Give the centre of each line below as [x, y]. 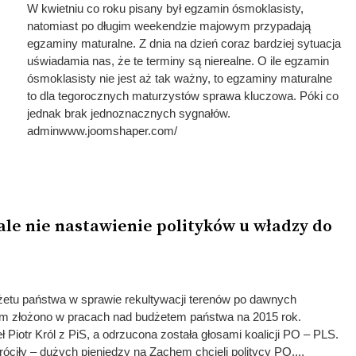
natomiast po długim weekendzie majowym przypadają [168, 26]
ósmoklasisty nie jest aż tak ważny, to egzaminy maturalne [179, 78]
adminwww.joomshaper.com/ [102, 131]
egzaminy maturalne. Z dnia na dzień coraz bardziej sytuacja [184, 43]
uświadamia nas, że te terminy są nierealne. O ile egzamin [178, 61]
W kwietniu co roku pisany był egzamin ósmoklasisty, [165, 8]
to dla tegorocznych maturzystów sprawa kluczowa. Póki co [182, 96]
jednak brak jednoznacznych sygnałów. [128, 113]
